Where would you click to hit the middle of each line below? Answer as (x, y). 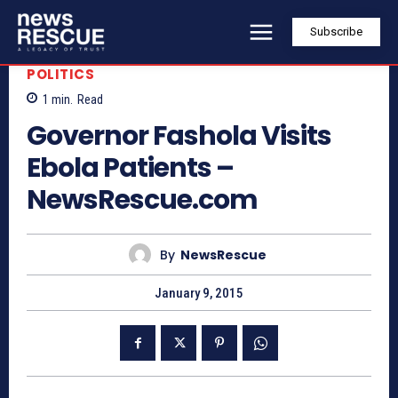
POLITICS (60, 74)
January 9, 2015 (199, 294)
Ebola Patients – (130, 168)
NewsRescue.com (142, 200)
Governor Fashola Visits (179, 136)
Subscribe (336, 32)
